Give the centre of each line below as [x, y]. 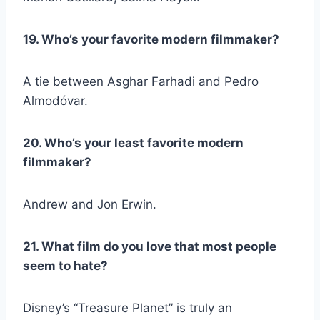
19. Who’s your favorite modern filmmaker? [151, 39]
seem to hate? [65, 265]
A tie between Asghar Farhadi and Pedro [141, 81]
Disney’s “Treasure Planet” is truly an [127, 307]
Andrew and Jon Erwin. [91, 204]
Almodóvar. [57, 100]
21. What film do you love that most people [150, 246]
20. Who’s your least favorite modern [133, 142]
